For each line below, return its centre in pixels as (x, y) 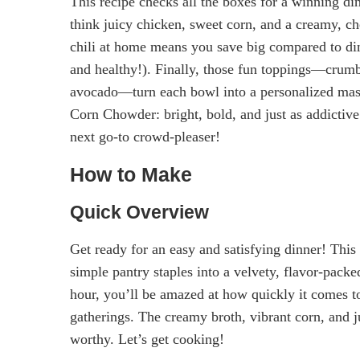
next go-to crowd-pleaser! (145, 136)
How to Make (131, 174)
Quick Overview (139, 212)
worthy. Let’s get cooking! (147, 339)
